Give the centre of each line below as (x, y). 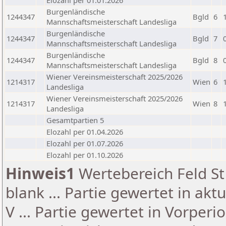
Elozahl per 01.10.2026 (85, 155)
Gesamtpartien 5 (75, 120)
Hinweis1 (40, 173)
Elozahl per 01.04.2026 (85, 132)
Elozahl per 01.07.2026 (85, 143)
